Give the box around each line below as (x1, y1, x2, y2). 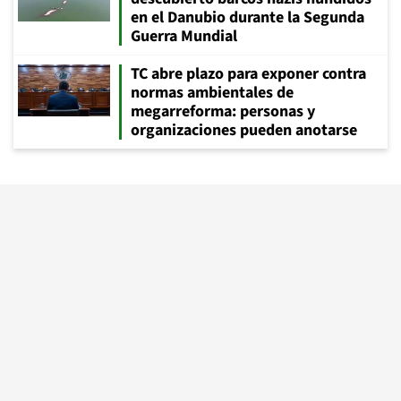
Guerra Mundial (131, 24, 237, 47)
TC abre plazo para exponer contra (131, 62, 366, 85)
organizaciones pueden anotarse (131, 118, 357, 141)
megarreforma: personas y (131, 99, 315, 123)
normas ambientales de (131, 81, 294, 104)
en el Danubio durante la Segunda (131, 5, 364, 29)
